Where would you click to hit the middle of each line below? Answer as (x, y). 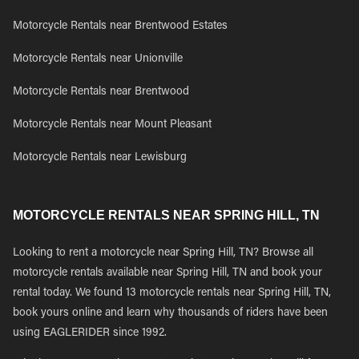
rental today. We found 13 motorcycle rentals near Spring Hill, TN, (172, 293)
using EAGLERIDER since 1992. (90, 333)
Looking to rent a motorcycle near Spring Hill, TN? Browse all (163, 253)
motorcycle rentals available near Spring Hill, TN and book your (167, 273)
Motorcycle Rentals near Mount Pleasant (112, 125)
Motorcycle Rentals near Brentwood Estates (120, 26)
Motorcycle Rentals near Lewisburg (100, 158)
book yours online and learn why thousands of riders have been (170, 313)
